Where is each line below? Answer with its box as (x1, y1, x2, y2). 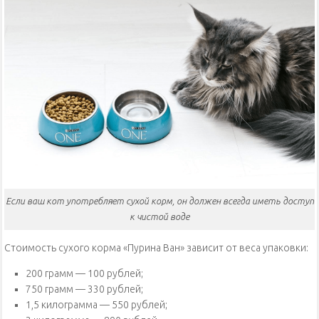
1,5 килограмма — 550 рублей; (26, 299, 167, 311)
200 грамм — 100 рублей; (26, 268, 143, 280)
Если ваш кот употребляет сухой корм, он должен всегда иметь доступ (5, 196, 314, 206)
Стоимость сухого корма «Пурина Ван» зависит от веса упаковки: (4, 242, 308, 254)
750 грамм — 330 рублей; (26, 283, 143, 296)
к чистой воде (130, 211, 189, 222)
